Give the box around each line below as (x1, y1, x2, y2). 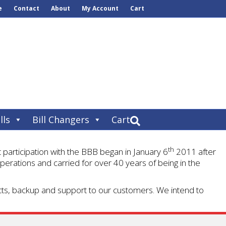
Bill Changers (32, 114, 89, 126)
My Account (82, 4, 119, 13)
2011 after (174, 146, 216, 157)
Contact (14, 4, 39, 13)
